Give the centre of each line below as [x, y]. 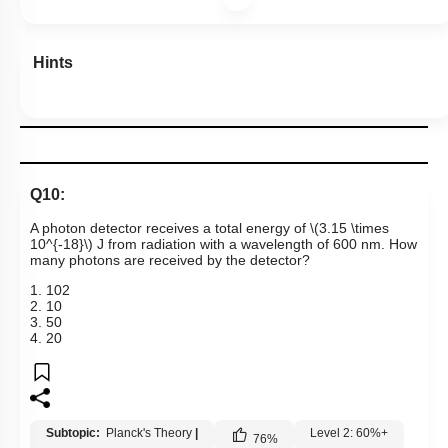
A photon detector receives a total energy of [170, 227]
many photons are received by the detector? [170, 259]
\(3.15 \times [349, 227]
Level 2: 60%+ [349, 432]
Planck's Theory [149, 432]
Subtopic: [74, 432]
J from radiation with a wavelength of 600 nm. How [255, 243]
